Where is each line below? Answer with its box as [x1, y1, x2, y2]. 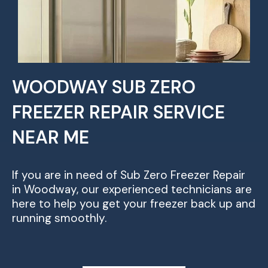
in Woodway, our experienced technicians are [12, 181, 252, 197]
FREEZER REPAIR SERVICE [12, 100, 225, 124]
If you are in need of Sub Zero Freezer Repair [12, 167, 245, 182]
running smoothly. [12, 210, 106, 226]
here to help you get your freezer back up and [12, 196, 255, 211]
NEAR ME [12, 125, 89, 149]
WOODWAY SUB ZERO [12, 75, 196, 99]
